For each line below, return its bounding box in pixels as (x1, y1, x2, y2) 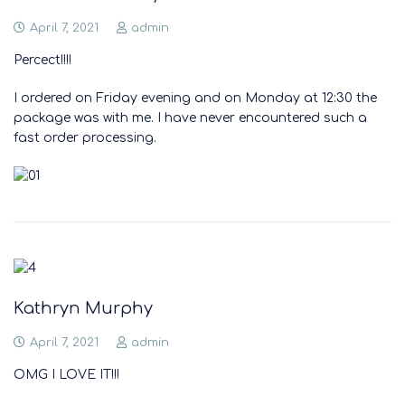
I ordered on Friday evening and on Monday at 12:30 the (14, 91, 377, 105)
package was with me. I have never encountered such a (14, 111, 367, 125)
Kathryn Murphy (14, 299, 153, 318)
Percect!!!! (14, 53, 71, 67)
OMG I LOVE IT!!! (14, 368, 119, 382)
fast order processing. (14, 131, 156, 145)
